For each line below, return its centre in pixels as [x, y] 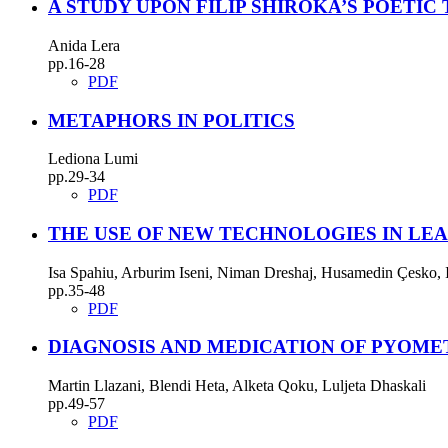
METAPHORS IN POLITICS [171, 120]
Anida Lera [84, 45]
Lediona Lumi [93, 159]
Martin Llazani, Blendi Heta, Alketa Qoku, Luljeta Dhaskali [237, 386]
